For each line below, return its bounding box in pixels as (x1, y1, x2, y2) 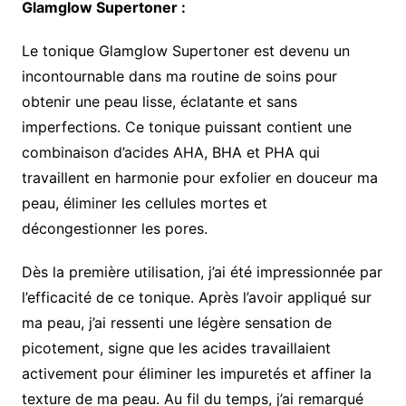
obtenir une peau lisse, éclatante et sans (21, 92, 297, 111)
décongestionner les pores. (21, 219, 208, 238)
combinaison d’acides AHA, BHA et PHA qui (21, 143, 320, 162)
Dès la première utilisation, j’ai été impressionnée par (21, 263, 382, 282)
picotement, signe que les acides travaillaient (21, 339, 331, 358)
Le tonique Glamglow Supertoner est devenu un (21, 42, 350, 61)
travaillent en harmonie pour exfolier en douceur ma (21, 169, 378, 188)
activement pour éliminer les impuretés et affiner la (21, 364, 372, 383)
